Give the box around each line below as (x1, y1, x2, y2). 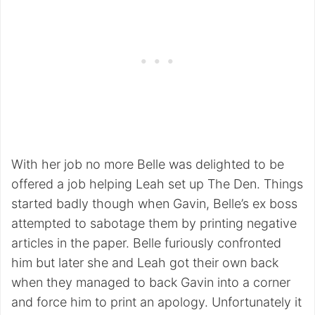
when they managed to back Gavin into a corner (11, 275, 290, 290)
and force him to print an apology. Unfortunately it (11, 295, 302, 310)
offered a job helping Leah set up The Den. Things (11, 176, 303, 192)
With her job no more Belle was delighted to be (11, 157, 284, 172)
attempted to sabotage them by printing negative (11, 216, 297, 231)
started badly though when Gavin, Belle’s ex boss (11, 196, 297, 212)
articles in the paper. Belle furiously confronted (11, 236, 281, 251)
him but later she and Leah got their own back (11, 255, 278, 271)
